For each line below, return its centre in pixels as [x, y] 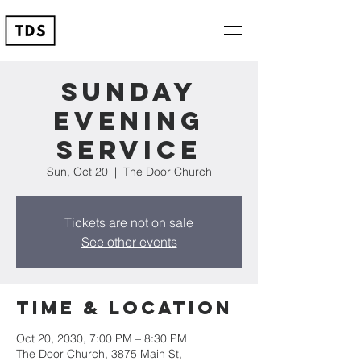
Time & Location [124, 308]
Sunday [129, 92]
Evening [129, 121]
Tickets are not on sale [129, 222]
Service [129, 150]
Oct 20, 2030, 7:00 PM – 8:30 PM [102, 338]
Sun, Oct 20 [77, 172]
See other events [129, 242]
